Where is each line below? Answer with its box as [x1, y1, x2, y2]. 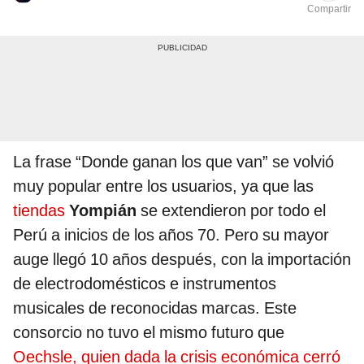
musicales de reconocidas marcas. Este [13, 298, 297, 318]
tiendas [13, 201, 65, 221]
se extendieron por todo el [136, 201, 326, 221]
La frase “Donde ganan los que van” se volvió [13, 152, 334, 172]
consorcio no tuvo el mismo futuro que [13, 323, 284, 343]
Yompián [69, 201, 136, 221]
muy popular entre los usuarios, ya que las [13, 176, 314, 197]
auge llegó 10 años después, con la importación [13, 249, 351, 270]
